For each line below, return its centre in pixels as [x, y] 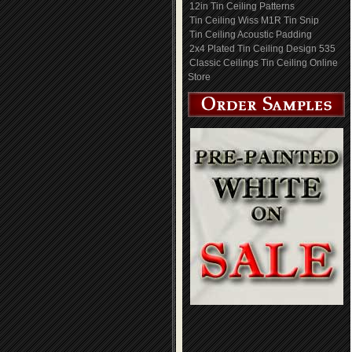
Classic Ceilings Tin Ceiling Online [264, 63]
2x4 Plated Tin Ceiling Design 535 [262, 49]
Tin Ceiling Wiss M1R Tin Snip [254, 20]
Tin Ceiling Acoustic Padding [251, 35]
